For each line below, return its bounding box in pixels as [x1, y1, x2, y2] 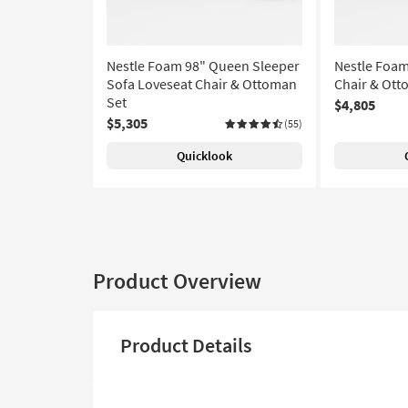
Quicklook [177, 148, 232, 164]
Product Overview [93, 267, 261, 295]
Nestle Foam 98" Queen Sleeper [107, 56, 300, 75]
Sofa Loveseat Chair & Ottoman [107, 75, 297, 93]
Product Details [120, 332, 251, 358]
